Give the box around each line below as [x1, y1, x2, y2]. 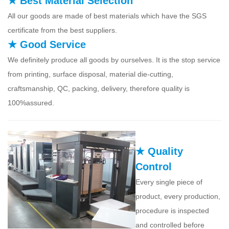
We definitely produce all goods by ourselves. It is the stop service [8, 56, 220, 64]
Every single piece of [135, 178, 202, 187]
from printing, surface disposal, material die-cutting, [8, 70, 173, 79]
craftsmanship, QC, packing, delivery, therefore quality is [8, 84, 190, 93]
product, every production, [135, 192, 220, 201]
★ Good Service [8, 39, 86, 51]
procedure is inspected [135, 207, 209, 215]
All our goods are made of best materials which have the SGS [8, 12, 207, 20]
